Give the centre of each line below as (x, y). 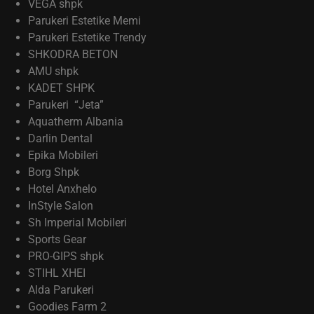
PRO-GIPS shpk (66, 256)
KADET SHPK (61, 88)
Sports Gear (57, 239)
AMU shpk (53, 71)
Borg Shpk (54, 172)
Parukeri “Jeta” (66, 105)
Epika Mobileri (63, 155)
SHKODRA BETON (73, 54)
